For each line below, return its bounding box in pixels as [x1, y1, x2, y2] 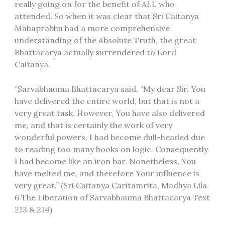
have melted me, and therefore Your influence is [14, 168, 199, 179]
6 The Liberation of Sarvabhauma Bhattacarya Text [14, 192, 210, 203]
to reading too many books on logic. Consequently [14, 144, 208, 155]
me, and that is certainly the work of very [14, 120, 172, 131]
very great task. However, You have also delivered [14, 108, 205, 119]
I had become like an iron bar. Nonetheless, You [14, 156, 196, 167]
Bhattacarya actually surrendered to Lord [14, 47, 176, 57]
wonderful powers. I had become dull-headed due [14, 132, 205, 143]
